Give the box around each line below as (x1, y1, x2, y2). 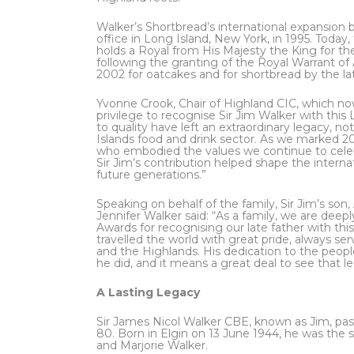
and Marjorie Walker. (96, 338, 208, 352)
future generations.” (96, 168, 206, 182)
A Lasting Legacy (96, 285, 200, 299)
